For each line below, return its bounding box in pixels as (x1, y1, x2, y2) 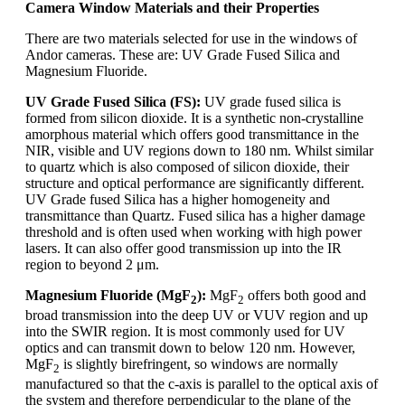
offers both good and (244, 287, 366, 303)
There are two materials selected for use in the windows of (25, 30, 357, 46)
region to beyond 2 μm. (25, 256, 159, 272)
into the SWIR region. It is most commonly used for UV (25, 324, 345, 339)
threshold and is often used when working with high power (25, 223, 362, 240)
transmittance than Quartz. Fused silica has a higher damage (25, 207, 365, 223)
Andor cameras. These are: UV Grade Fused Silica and (25, 46, 340, 62)
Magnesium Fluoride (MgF (25, 287, 191, 303)
